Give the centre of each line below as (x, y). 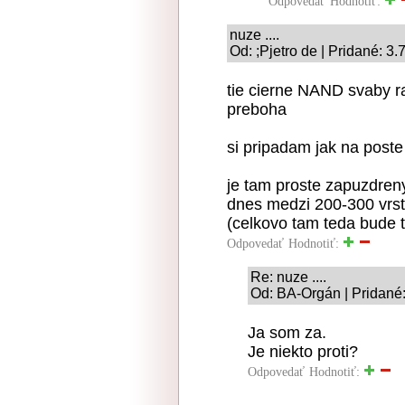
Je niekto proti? (303, 352)
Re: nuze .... (288, 277)
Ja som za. (287, 333)
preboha (257, 109)
